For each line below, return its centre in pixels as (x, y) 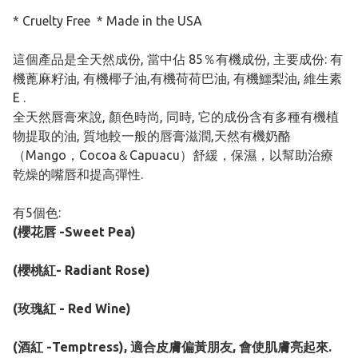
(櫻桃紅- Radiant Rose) (83, 270)
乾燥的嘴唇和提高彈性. (78, 175)
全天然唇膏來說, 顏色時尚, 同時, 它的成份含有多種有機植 (176, 117)
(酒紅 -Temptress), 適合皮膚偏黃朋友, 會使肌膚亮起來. (172, 347)
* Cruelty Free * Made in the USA (107, 21)
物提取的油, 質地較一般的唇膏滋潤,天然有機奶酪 (152, 136)
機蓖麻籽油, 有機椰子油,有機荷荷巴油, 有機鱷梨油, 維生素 (177, 79)
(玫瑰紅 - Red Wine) (74, 309)
